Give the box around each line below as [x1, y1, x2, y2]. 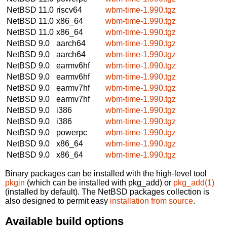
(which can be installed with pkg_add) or [25, 178, 173, 187]
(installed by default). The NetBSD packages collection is [5, 187, 209, 196]
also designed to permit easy [5, 196, 110, 205]
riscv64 [56, 5, 82, 14]
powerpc [56, 128, 87, 137]
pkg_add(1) [173, 178, 214, 187]
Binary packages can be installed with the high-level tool [5, 169, 207, 178]
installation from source [110, 196, 193, 205]
